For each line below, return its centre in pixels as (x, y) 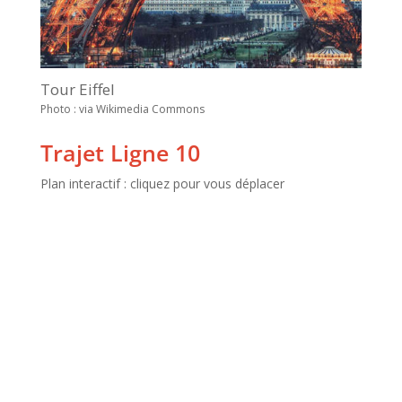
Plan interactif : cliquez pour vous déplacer (162, 184)
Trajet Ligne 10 (120, 153)
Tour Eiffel (77, 90)
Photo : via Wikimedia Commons (122, 109)
